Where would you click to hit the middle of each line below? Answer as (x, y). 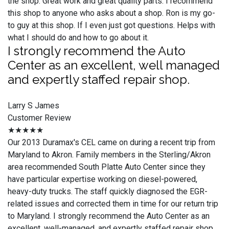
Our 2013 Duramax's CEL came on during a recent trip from (111, 142)
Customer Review (39, 118)
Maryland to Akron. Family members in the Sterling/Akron (109, 155)
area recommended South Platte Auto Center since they (107, 167)
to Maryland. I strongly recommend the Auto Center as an (109, 216)
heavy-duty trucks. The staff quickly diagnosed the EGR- (108, 191)
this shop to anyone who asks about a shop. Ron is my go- (111, 13)
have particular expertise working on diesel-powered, (102, 179)
